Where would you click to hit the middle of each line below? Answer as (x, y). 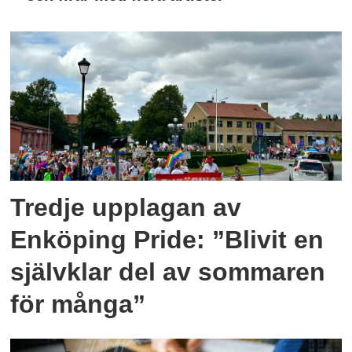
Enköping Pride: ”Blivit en (167, 240)
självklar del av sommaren (168, 272)
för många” (78, 304)
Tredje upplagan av (126, 208)
